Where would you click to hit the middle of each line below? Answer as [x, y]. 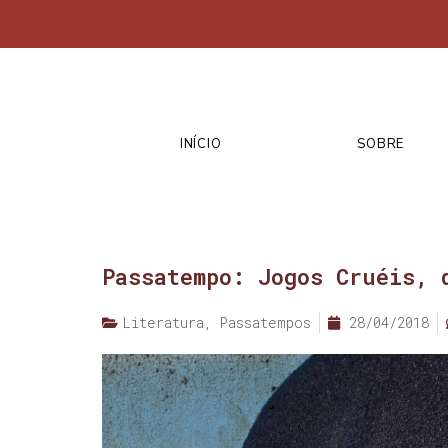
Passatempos [265, 323]
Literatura [163, 323]
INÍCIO [201, 143]
